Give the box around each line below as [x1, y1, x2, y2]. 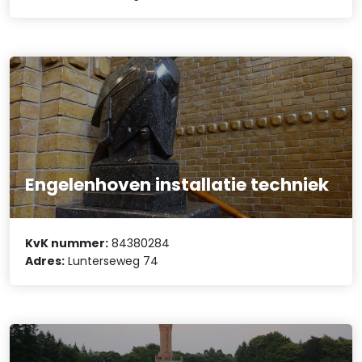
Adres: [25, 252, 65, 269]
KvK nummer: [25, 234, 109, 251]
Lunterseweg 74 [65, 252, 159, 269]
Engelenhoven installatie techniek [25, 172, 330, 198]
